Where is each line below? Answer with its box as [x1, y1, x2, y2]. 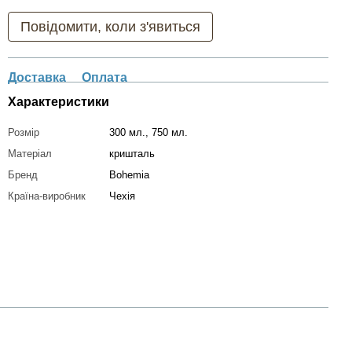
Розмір [8, 126, 39, 138]
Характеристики [8, 95, 109, 108]
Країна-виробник [8, 190, 86, 202]
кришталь [109, 148, 155, 159]
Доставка [8, 71, 66, 84]
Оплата [82, 71, 127, 84]
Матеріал [8, 148, 52, 159]
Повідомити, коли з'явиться [20, 19, 200, 35]
